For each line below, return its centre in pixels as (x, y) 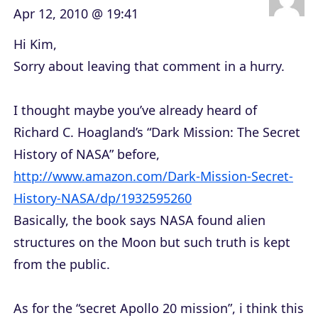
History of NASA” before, (87, 154)
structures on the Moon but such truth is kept (152, 242)
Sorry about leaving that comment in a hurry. (149, 66)
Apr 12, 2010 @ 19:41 (76, 14)
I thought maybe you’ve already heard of (135, 110)
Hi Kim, (35, 44)
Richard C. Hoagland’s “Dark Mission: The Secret (157, 132)
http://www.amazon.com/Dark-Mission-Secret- (153, 176)
